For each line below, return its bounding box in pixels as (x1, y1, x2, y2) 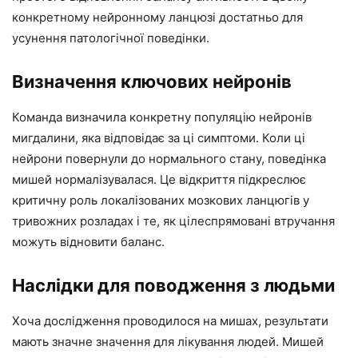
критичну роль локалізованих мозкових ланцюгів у (12, 193, 309, 209)
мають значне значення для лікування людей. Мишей (12, 334, 324, 350)
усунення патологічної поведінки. (12, 30, 209, 46)
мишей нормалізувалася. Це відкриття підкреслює (12, 172, 306, 188)
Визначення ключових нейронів (12, 71, 292, 93)
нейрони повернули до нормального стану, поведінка (12, 151, 326, 167)
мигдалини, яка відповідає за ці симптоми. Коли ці (12, 130, 305, 146)
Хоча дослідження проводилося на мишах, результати (12, 313, 328, 329)
